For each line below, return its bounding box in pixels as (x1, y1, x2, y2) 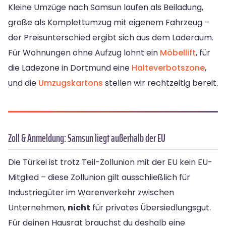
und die (8, 77, 38, 89)
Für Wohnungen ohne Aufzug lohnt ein (8, 47, 160, 59)
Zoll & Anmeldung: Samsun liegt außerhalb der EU (8, 130, 165, 147)
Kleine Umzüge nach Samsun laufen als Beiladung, (8, 2, 203, 14)
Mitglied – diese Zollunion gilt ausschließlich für (8, 172, 190, 184)
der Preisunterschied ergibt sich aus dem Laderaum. (8, 32, 213, 44)
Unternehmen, (8, 202, 68, 214)
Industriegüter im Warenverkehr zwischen (8, 187, 174, 199)
